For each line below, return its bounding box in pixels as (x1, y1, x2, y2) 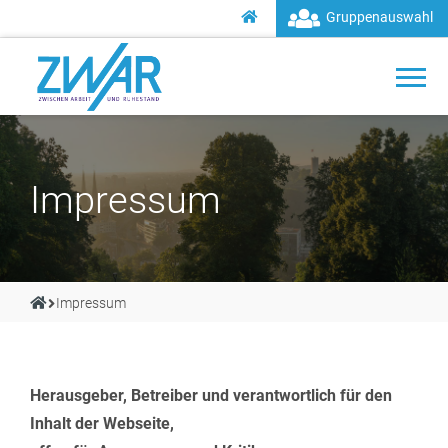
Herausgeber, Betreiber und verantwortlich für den (30, 386, 392, 406)
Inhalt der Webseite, (30, 414, 174, 434)
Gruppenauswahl (326, 9, 433, 25)
